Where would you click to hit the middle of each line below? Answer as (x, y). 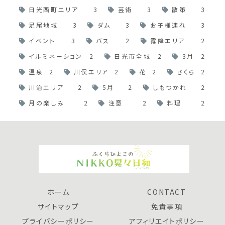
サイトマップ (58, 207)
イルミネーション (56, 56)
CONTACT (167, 192)
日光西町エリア (54, 10)
